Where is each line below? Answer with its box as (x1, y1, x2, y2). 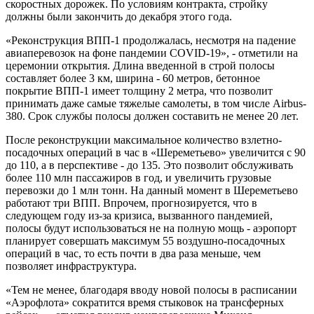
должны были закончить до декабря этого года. (6, 10, 232, 22)
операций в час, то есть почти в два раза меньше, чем (6, 247, 261, 259)
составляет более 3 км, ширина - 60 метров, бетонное (6, 71, 260, 84)
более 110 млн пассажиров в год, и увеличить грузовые (6, 171, 271, 184)
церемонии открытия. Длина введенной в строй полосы (6, 59, 275, 71)
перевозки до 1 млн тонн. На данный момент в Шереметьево (6, 184, 298, 196)
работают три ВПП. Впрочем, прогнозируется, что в (6, 196, 257, 209)
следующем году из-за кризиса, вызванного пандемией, (6, 209, 273, 221)
